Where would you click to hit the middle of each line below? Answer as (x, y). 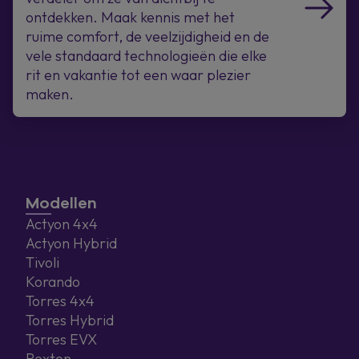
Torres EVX (61, 339)
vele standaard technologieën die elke (146, 56)
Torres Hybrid (70, 320)
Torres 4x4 (60, 301)
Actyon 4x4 (62, 224)
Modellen (61, 203)
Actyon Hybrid (71, 243)
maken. (50, 94)
